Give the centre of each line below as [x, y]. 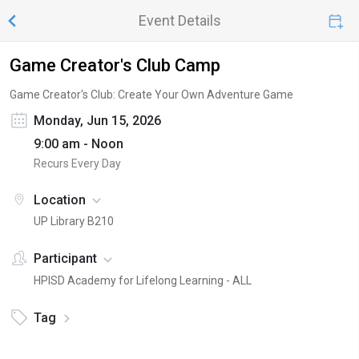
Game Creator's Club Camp [115, 65]
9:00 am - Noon [79, 144]
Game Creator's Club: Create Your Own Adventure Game [151, 95]
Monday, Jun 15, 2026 [97, 121]
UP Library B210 [74, 222]
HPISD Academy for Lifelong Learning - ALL [143, 280]
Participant [65, 259]
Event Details [179, 20]
